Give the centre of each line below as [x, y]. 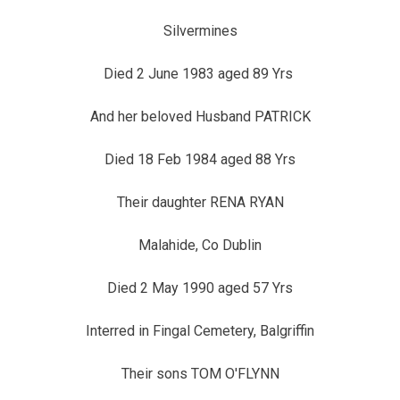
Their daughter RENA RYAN [200, 202]
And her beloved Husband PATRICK [200, 117]
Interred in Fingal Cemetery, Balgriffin [200, 331]
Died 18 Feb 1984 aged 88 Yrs [200, 159]
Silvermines [200, 31]
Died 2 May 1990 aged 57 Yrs [200, 288]
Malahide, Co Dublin [200, 245]
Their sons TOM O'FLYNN [200, 374]
